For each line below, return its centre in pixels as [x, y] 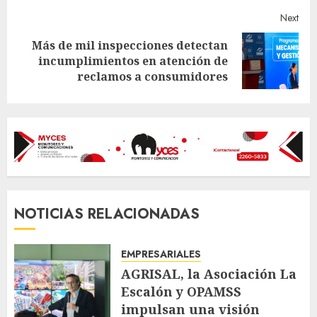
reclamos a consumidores [152, 77]
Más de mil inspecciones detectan [130, 46]
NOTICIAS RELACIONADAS [107, 214]
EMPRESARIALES [161, 254]
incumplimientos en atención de [133, 61]
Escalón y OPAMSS [181, 292]
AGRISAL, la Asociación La [209, 274]
